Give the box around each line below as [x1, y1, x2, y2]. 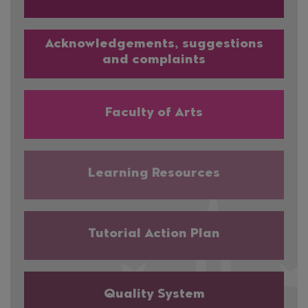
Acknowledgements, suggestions [45, 38, 263, 52]
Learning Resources [88, 167, 220, 180]
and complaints [102, 54, 206, 67]
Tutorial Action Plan [88, 228, 220, 241]
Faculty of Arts [105, 107, 203, 120]
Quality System [103, 288, 205, 301]
